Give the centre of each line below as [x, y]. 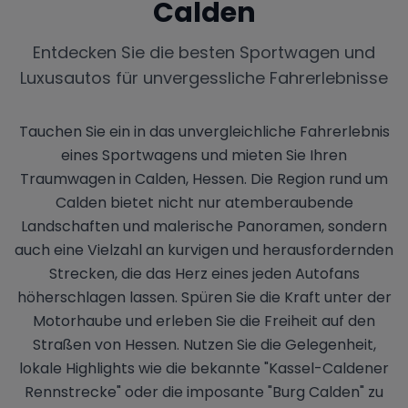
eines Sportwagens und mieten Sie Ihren [204, 155]
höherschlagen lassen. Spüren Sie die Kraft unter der [204, 297]
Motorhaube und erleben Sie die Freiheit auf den [204, 321]
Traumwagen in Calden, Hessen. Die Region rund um [204, 178]
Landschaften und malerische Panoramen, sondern [204, 226]
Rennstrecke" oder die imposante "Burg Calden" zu [204, 392]
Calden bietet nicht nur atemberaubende [204, 202]
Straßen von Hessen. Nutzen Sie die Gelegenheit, [204, 344]
